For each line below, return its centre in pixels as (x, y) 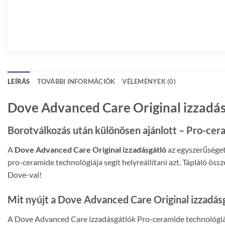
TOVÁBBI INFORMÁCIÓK (76, 81)
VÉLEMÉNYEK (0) (149, 81)
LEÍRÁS (19, 81)
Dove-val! (25, 175)
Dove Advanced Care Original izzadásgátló (90, 150)
